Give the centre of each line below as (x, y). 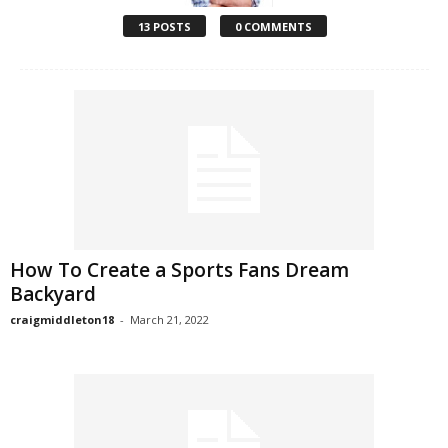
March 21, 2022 (169, 319)
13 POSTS (164, 26)
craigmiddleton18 (62, 319)
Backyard (53, 294)
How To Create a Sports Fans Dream (179, 270)
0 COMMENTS (273, 26)
